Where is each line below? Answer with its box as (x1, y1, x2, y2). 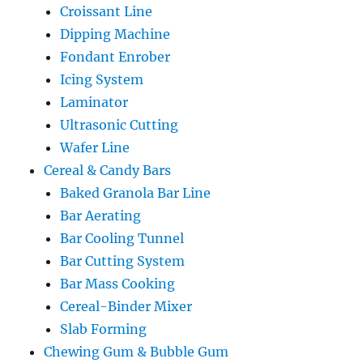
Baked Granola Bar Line (60, 184, 211, 201)
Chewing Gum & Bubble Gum (44, 343, 229, 360)
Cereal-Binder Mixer (60, 297, 193, 314)
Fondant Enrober (60, 48, 171, 65)
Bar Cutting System (60, 252, 186, 269)
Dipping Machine (60, 25, 171, 42)
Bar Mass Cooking (60, 275, 176, 292)
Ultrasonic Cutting (60, 116, 179, 133)
